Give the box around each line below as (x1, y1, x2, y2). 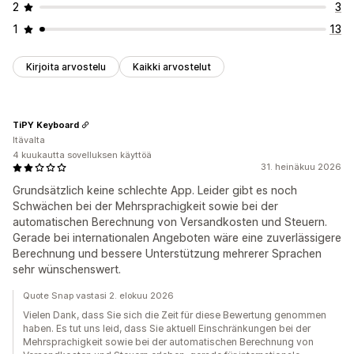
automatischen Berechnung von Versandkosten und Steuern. (13, 215, 327, 229)
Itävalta (13, 134, 45, 146)
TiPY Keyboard (13, 119, 79, 130)
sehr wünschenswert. (13, 262, 121, 277)
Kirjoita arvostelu (26, 61, 106, 73)
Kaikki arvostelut (133, 61, 211, 73)
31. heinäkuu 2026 (261, 161, 341, 173)
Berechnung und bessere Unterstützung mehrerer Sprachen (13, 247, 322, 261)
